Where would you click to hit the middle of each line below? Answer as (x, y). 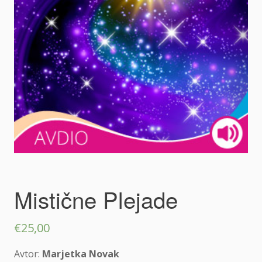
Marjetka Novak (81, 254)
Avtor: (28, 254)
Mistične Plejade (96, 199)
